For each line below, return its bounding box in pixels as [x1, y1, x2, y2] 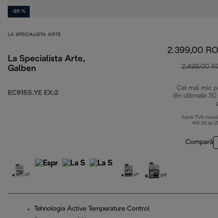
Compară [185, 139, 213, 146]
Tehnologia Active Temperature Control [34, 206, 149, 213]
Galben [8, 65, 36, 73]
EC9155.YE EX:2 [8, 90, 58, 97]
